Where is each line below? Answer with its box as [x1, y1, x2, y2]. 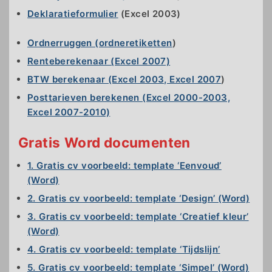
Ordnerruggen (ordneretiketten [27, 37, 172, 49]
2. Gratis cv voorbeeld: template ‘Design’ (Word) [27, 192, 250, 204]
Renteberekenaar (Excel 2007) [27, 55, 171, 67]
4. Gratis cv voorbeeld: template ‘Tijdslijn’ [27, 243, 220, 255]
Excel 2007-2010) [27, 106, 110, 118]
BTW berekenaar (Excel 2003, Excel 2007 [27, 73, 222, 86]
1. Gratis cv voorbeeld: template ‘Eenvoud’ [27, 159, 222, 171]
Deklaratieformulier [27, 7, 118, 19]
